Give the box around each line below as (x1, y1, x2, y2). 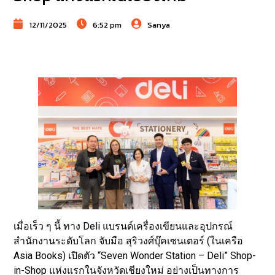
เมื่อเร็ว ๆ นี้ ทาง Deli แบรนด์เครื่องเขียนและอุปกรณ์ (14, 220, 233, 232)
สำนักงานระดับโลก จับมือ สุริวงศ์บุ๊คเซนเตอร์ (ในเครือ (14, 234, 244, 247)
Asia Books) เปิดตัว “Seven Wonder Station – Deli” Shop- (14, 249, 257, 261)
